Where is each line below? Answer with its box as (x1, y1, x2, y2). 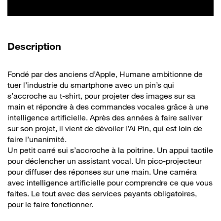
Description (7, 40, 64, 52)
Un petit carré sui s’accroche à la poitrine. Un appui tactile (7, 145, 213, 155)
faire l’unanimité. (7, 134, 67, 144)
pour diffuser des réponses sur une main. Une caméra (7, 166, 197, 177)
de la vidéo (64, 39, 113, 52)
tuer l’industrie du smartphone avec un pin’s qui (7, 79, 174, 90)
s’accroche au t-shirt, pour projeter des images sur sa (7, 90, 195, 101)
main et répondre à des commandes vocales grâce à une (7, 101, 209, 111)
